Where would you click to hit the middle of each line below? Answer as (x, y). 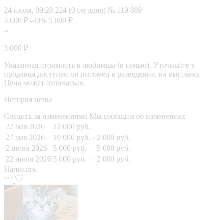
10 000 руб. (72, 137)
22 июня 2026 (28, 159)
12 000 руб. (72, 126)
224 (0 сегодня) (81, 10)
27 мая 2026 (25, 137)
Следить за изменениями (47, 116)
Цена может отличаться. (44, 82)
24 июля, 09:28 (28, 10)
